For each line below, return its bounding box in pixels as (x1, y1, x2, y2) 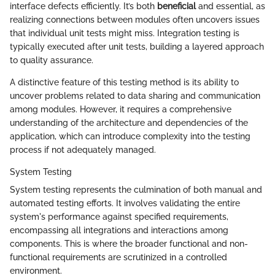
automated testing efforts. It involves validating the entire (10, 198, 240, 208)
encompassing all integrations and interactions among (10, 225, 228, 235)
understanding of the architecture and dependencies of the (10, 118, 248, 128)
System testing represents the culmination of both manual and (10, 185, 262, 195)
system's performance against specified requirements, (10, 212, 228, 222)
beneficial (157, 1, 196, 11)
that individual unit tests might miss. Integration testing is (10, 28, 239, 38)
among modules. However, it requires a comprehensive (10, 104, 231, 114)
